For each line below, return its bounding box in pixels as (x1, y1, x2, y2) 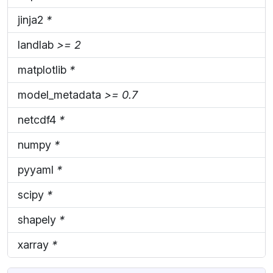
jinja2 (18, 13, 46, 26)
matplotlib (18, 63, 69, 76)
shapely (18, 213, 59, 226)
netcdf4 (18, 113, 59, 126)
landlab (18, 38, 57, 51)
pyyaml (18, 163, 57, 176)
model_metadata (18, 88, 104, 101)
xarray (18, 238, 52, 251)
